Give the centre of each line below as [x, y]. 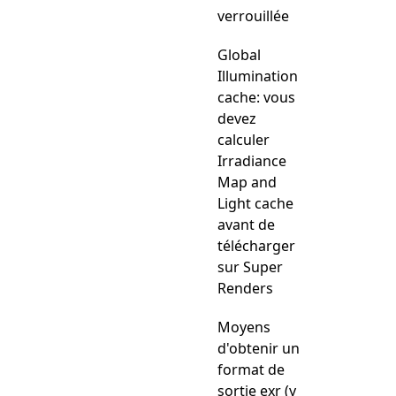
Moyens [244, 327]
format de [251, 369]
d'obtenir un [259, 348]
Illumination [258, 76]
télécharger [256, 246]
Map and [247, 182]
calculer [244, 140]
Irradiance [252, 161]
